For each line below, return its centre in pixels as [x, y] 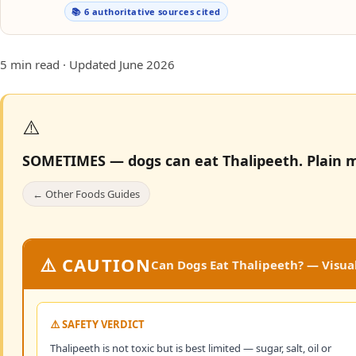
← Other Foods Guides [86, 194]
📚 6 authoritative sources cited [146, 12]
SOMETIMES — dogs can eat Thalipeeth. [163, 161]
